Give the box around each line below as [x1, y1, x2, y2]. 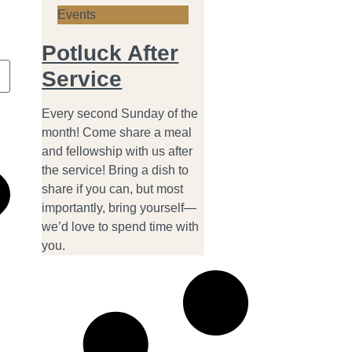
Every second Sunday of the [42, 107, 199, 121]
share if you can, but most [42, 182, 184, 196]
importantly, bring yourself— [42, 201, 197, 215]
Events [57, 8, 97, 22]
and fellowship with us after [42, 145, 193, 159]
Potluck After [42, 41, 179, 66]
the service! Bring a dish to [42, 163, 189, 178]
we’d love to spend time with [42, 220, 200, 234]
